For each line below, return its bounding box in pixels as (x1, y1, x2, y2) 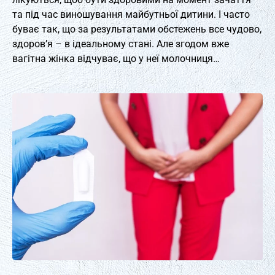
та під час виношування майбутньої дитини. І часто (12, 9, 250, 20)
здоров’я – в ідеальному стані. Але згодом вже (12, 38, 229, 50)
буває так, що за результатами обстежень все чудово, (12, 23, 261, 35)
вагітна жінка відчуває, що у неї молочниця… (12, 53, 220, 64)
